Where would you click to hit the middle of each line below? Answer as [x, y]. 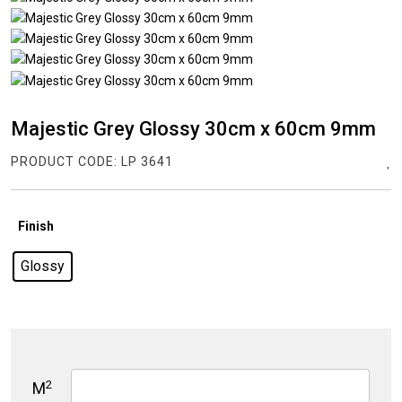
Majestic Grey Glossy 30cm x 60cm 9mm [193, 128]
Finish [36, 226]
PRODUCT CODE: [66, 161]
